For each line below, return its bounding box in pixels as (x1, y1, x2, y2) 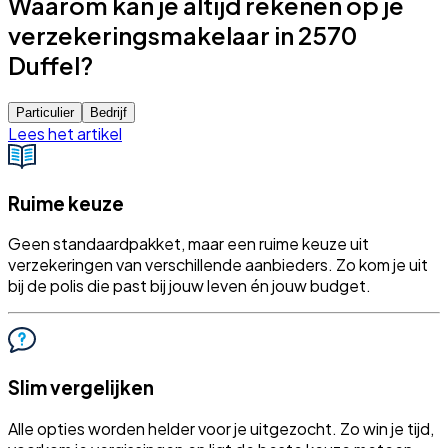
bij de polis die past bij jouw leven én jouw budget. (8, 275, 371, 297)
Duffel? (8, 50, 93, 81)
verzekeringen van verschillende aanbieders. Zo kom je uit (8, 254, 428, 276)
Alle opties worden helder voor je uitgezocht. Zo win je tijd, (8, 417, 434, 439)
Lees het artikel (8, 122, 122, 144)
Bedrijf (90, 104, 127, 120)
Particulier (16, 104, 74, 120)
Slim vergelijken (8, 376, 154, 400)
